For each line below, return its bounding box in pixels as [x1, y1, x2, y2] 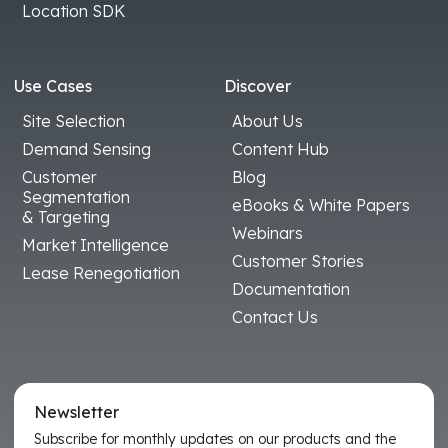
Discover [224, 75, 291, 96]
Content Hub [232, 138, 329, 159]
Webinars [232, 222, 303, 243]
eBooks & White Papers [232, 194, 410, 215]
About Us [232, 110, 303, 131]
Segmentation [22, 186, 130, 207]
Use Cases [14, 75, 92, 96]
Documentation [232, 278, 350, 299]
